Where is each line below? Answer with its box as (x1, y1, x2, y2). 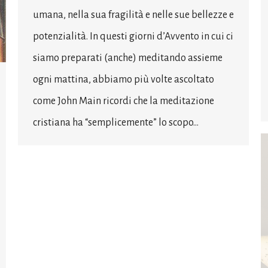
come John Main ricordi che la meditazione (33, 96, 214, 107)
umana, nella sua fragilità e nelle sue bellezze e (33, 10, 234, 21)
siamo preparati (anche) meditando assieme (33, 53, 223, 64)
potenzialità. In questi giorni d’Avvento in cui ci (33, 31, 233, 42)
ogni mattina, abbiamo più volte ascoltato (33, 74, 214, 86)
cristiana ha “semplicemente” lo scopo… (33, 117, 199, 129)
